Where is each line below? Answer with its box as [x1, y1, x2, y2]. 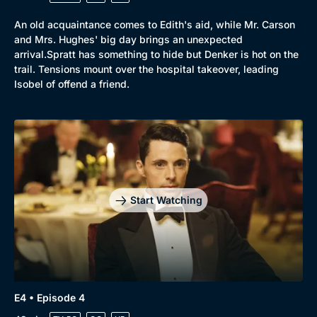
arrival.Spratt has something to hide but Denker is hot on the [14, 47, 299, 60]
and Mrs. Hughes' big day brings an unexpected [14, 33, 243, 45]
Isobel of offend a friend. [14, 77, 129, 90]
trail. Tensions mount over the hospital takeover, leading [14, 62, 279, 75]
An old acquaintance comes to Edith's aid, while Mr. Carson [14, 18, 295, 30]
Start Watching [129, 194, 202, 207]
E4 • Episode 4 [14, 292, 85, 304]
